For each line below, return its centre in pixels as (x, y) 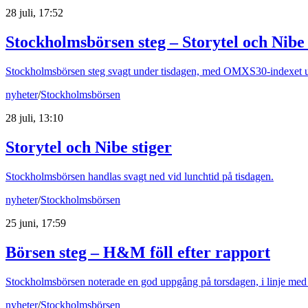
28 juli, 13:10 (34, 118)
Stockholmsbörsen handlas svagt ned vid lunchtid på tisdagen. (140, 176)
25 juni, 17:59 (36, 223)
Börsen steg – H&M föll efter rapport (138, 252)
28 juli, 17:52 (34, 13)
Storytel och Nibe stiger (89, 147)
